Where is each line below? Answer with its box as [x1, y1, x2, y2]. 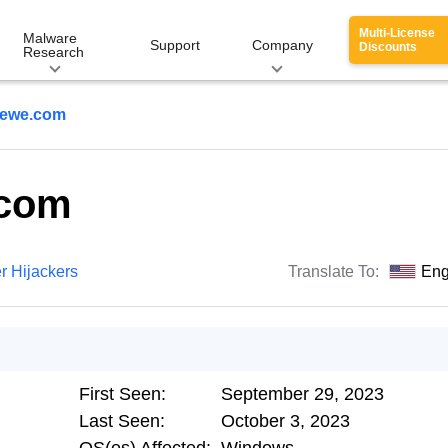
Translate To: [288, 263, 383, 280]
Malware [23, 30, 77, 46]
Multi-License [359, 26, 435, 40]
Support [150, 37, 200, 53]
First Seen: [79, 384, 166, 404]
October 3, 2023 [221, 411, 350, 431]
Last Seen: [79, 411, 165, 431]
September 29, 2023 [221, 384, 384, 404]
